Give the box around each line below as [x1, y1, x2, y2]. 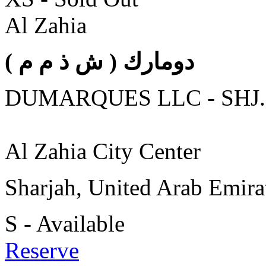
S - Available [5, 210, 125, 236]
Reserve [5, 237, 79, 263]
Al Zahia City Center [5, 138, 201, 164]
